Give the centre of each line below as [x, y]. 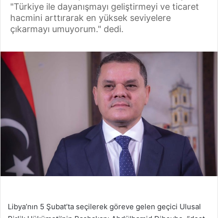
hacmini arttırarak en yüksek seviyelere [91, 18]
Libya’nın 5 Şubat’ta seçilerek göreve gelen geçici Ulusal [104, 207]
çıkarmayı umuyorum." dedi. [67, 29]
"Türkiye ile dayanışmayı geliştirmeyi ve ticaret [105, 6]
